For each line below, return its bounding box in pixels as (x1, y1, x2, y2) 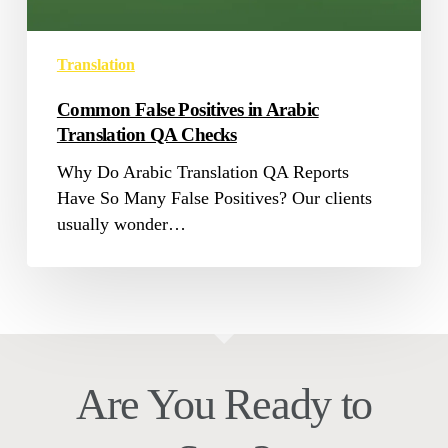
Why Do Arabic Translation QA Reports (56, 162, 349, 183)
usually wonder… (56, 214, 186, 235)
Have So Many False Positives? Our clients (56, 188, 372, 209)
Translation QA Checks (56, 124, 237, 146)
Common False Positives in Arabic (56, 99, 319, 121)
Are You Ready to (76, 379, 372, 429)
